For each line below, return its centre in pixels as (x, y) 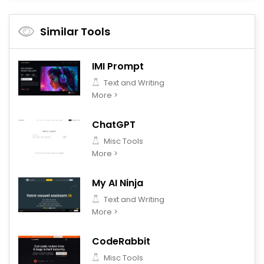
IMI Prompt (118, 66)
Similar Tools (75, 31)
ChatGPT (114, 124)
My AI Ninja (118, 183)
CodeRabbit (121, 241)
